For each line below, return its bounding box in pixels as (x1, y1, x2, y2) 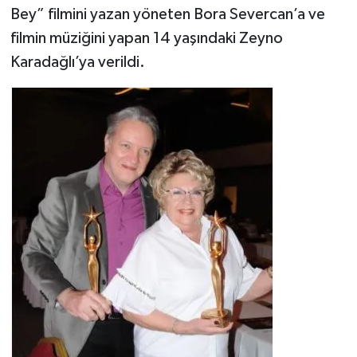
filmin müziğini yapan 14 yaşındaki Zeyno (10, 30, 283, 47)
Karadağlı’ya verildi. (10, 54, 145, 71)
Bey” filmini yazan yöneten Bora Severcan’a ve (10, 6, 325, 23)
